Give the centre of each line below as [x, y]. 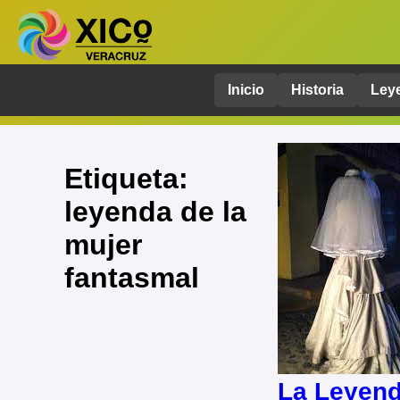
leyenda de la [155, 211]
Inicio [246, 90]
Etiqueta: [126, 178]
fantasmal [132, 277]
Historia [317, 90]
